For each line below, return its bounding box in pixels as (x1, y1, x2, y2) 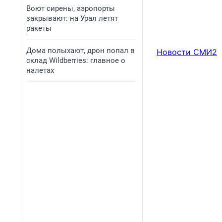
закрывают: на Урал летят (26, 14, 118, 23)
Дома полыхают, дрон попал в (26, 46, 135, 55)
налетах (26, 66, 54, 75)
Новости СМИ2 (157, 47, 217, 57)
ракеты (26, 24, 52, 33)
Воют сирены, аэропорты (26, 4, 115, 13)
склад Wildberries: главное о (26, 56, 125, 65)
